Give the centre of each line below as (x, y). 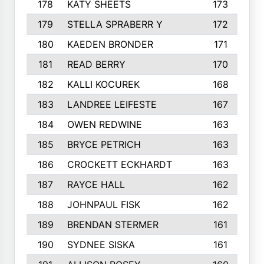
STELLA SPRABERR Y (115, 24)
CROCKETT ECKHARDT (119, 164)
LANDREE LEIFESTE (112, 104)
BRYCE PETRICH (104, 144)
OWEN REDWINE (104, 124)
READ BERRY (96, 64)
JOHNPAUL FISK (103, 204)
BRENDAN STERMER (113, 225)
